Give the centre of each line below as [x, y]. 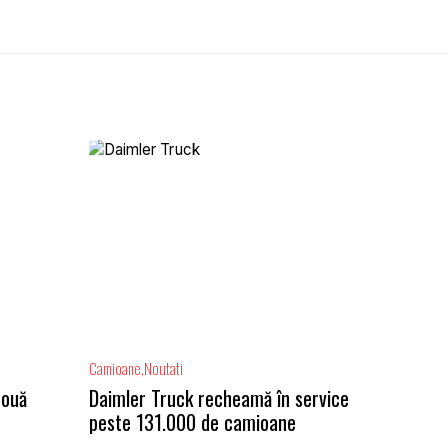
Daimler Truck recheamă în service [218, 398]
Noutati [163, 368]
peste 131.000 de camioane [192, 422]
